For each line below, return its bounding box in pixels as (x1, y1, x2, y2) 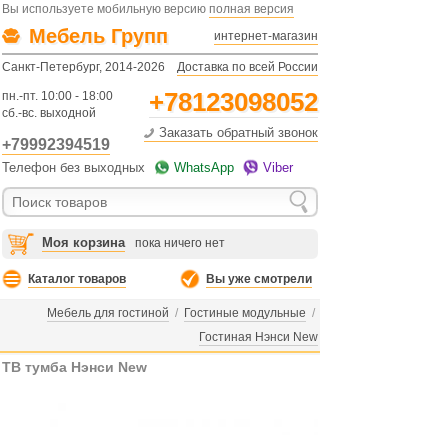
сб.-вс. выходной (2, 106, 96, 120)
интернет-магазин (214, 29, 318, 43)
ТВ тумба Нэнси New (2, 359, 147, 375)
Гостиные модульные (184, 306, 306, 320)
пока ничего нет (135, 236, 225, 250)
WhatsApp (174, 160, 234, 175)
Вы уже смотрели (206, 272, 312, 286)
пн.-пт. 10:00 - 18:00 (2, 89, 113, 103)
